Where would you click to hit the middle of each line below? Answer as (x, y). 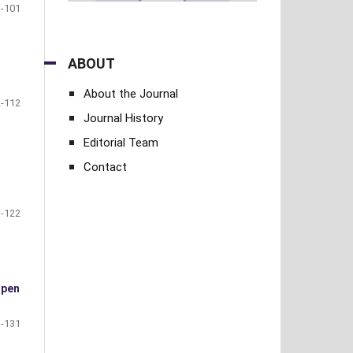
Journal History (123, 119)
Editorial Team (121, 143)
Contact (105, 167)
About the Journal (131, 94)
